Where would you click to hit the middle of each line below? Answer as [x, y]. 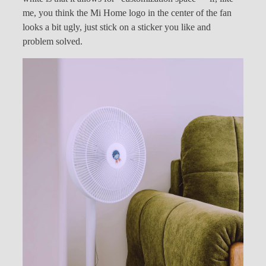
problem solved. [53, 41]
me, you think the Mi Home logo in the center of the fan [127, 13]
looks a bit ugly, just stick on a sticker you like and [117, 27]
